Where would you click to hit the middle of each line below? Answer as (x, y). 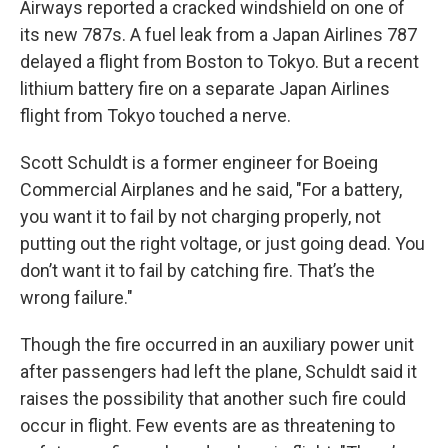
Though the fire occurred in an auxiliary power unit (217, 344)
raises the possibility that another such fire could (213, 398)
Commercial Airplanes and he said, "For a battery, (211, 189)
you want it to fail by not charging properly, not (200, 216)
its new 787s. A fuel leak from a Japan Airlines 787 (218, 34)
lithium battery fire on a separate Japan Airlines (205, 88)
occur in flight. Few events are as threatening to (207, 425)
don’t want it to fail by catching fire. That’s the (197, 270)
